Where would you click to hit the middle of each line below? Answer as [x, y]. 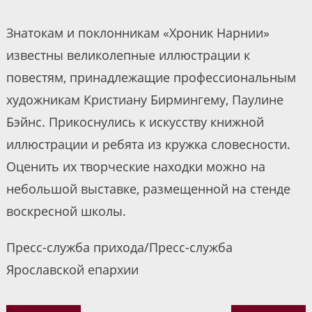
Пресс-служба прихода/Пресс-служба [119, 248]
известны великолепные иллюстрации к [128, 55]
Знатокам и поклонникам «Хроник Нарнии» [138, 33]
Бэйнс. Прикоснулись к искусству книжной [135, 122]
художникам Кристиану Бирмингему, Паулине [145, 100]
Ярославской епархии [72, 270]
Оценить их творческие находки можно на [135, 167]
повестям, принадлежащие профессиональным [151, 78]
